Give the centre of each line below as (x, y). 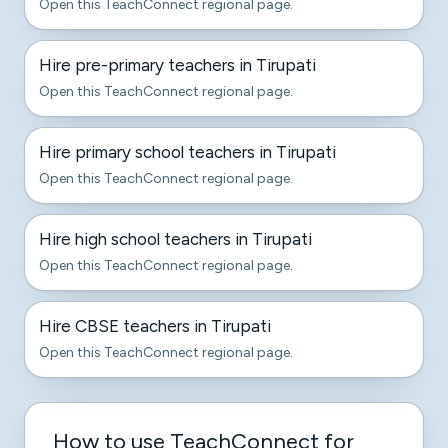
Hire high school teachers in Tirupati (175, 239)
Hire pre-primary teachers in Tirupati (177, 65)
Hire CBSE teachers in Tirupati (155, 326)
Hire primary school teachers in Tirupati (187, 152)
